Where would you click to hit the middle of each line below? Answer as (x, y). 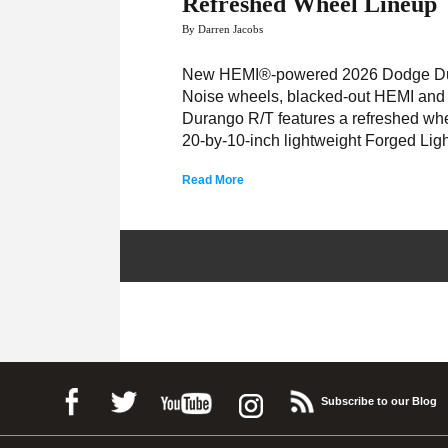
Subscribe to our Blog (378, 401)
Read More (213, 180)
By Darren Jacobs (223, 29)
